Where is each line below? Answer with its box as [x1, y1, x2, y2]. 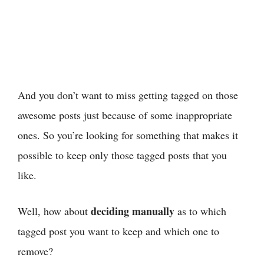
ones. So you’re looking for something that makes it [18, 127, 238, 142]
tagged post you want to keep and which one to [18, 223, 219, 238]
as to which [174, 203, 226, 218]
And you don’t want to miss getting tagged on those [18, 87, 238, 102]
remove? [18, 243, 53, 258]
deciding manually [91, 203, 174, 219]
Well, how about [18, 203, 91, 218]
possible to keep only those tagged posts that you [18, 147, 227, 162]
